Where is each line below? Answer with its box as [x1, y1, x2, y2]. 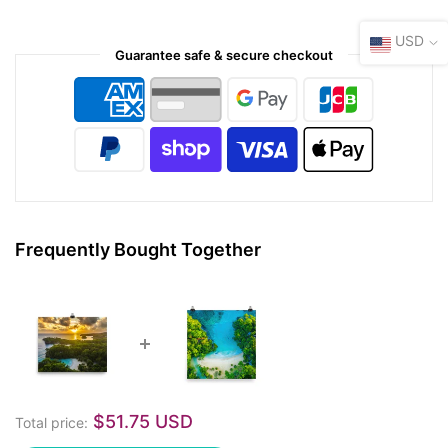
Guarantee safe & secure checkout [115, 46, 333, 63]
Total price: [15, 413, 88, 431]
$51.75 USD [93, 410, 193, 432]
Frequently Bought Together [15, 238, 261, 260]
